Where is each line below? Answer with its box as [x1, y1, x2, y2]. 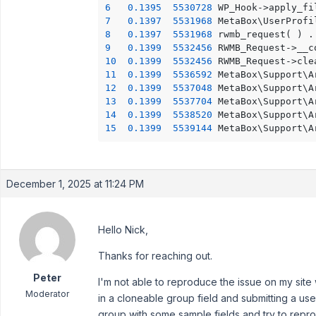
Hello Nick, [98, 224, 148, 236]
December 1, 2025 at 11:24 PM [6, 178, 144, 190]
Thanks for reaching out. [98, 250, 212, 262]
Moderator [25, 288, 69, 299]
